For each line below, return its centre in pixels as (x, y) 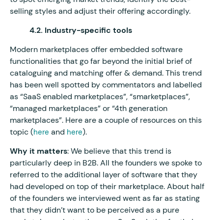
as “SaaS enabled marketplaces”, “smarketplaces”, (100, 96)
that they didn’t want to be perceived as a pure (95, 210)
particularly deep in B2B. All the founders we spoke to (106, 163)
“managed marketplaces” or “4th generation (89, 108)
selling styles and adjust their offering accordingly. (100, 11)
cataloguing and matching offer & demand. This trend (106, 73)
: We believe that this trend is (119, 151)
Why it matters (39, 151)
